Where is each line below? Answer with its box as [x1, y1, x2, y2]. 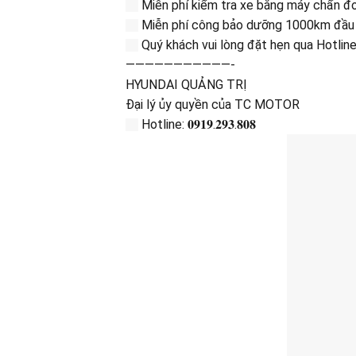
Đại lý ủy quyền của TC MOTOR [125, 96, 300, 112]
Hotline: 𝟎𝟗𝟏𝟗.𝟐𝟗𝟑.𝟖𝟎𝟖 [137, 116, 256, 132]
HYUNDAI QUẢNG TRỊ [125, 76, 247, 92]
